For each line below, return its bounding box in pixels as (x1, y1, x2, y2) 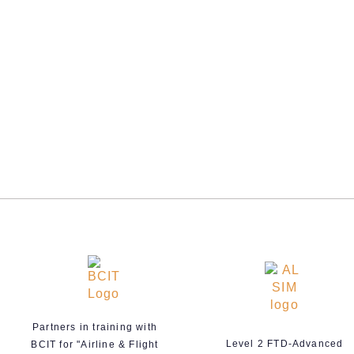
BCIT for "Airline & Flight (31, 339, 159, 351)
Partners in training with (32, 322, 157, 333)
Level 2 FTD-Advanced (225, 338, 344, 350)
